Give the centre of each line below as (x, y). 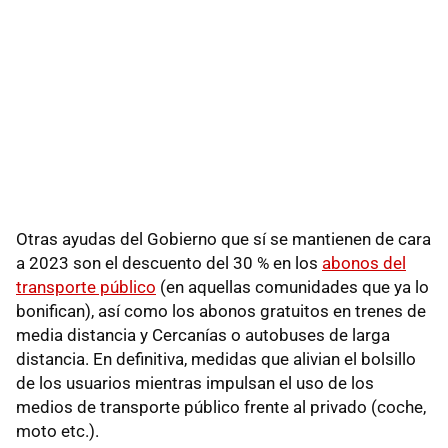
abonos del (364, 262)
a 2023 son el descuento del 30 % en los (169, 262)
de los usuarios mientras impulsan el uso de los (195, 382)
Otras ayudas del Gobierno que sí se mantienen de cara (223, 238)
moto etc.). (57, 430)
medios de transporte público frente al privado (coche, (221, 406)
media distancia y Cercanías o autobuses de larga (203, 334)
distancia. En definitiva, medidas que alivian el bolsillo (216, 358)
